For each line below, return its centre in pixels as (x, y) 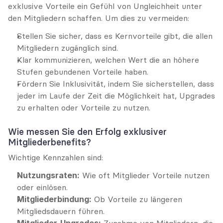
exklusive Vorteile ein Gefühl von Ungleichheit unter (105, 6)
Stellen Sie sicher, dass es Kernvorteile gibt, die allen (115, 36)
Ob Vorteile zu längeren (137, 199)
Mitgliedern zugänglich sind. (67, 48)
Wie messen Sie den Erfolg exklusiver (87, 132)
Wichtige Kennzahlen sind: (56, 157)
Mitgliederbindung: (54, 199)
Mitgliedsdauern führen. (61, 211)
